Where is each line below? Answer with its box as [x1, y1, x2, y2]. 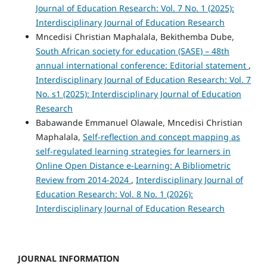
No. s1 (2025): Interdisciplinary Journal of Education [35, 88, 241, 100]
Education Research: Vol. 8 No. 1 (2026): [35, 188, 193, 200]
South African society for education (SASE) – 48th [35, 45, 229, 57]
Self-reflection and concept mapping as [82, 131, 240, 143]
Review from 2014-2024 [35, 174, 131, 186]
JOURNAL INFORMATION [18, 253, 119, 265]
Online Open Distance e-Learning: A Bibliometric [35, 160, 231, 172]
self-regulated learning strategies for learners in [35, 145, 231, 157]
